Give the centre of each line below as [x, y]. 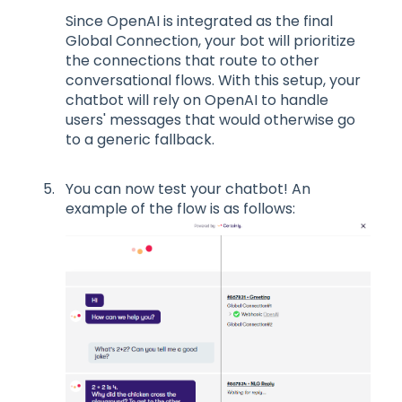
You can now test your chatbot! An [188, 188]
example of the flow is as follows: [180, 208]
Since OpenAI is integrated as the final [199, 21]
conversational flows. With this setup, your [213, 80]
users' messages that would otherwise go [210, 119]
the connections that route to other [192, 60]
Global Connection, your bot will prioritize [210, 40]
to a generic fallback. [140, 139]
